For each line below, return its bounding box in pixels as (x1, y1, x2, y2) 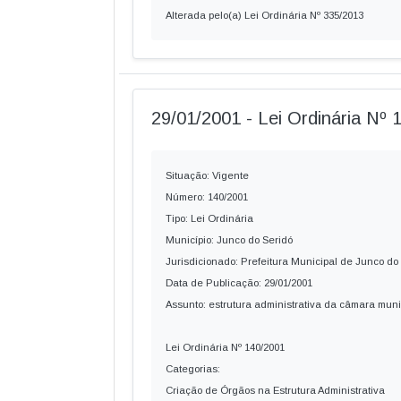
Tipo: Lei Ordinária (166, 213, 253, 224)
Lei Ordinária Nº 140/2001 (166, 342, 285, 353)
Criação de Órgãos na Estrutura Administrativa (166, 385, 385, 396)
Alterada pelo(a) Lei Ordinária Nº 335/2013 (166, 10, 363, 21)
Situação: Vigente (166, 170, 249, 181)
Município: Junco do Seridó (166, 235, 293, 245)
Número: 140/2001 (166, 192, 248, 202)
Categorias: (166, 363, 220, 374)
